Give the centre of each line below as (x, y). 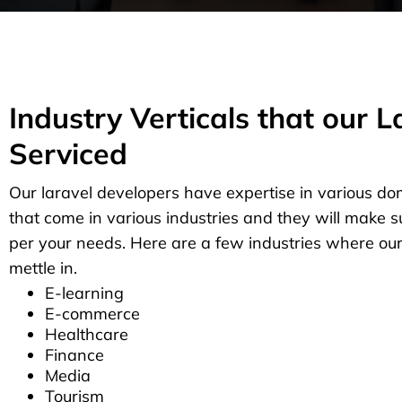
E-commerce (92, 314)
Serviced (68, 153)
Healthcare (87, 334)
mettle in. (43, 268)
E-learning (84, 293)
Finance (74, 355)
